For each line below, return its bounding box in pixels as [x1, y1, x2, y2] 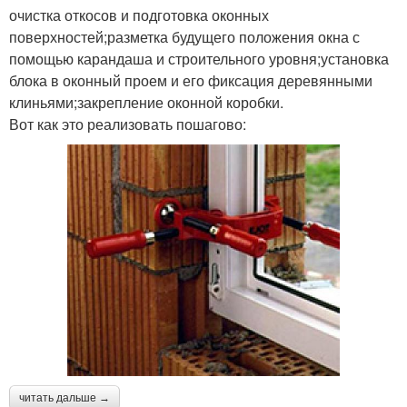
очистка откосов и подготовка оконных [9, 4, 269, 25]
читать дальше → [19, 391, 110, 404]
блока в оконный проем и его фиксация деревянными [9, 69, 372, 91]
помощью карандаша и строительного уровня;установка [9, 47, 389, 69]
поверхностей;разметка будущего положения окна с [9, 25, 360, 47]
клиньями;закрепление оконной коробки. [9, 91, 283, 113]
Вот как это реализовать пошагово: [9, 113, 246, 134]
